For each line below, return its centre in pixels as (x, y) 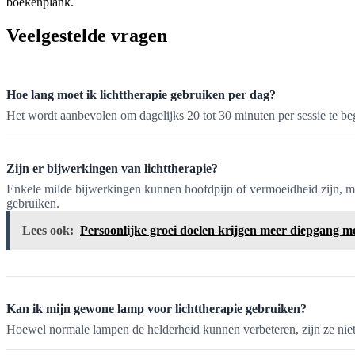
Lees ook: (48, 231)
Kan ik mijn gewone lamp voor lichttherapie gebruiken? (157, 309)
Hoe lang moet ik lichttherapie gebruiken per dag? (141, 95)
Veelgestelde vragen (87, 36)
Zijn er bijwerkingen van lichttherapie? (112, 169)
